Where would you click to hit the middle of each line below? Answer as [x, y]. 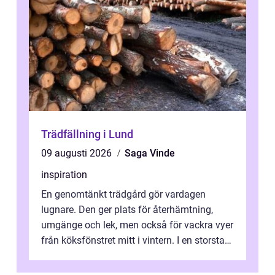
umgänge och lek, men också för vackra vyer [137, 225]
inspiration [64, 174]
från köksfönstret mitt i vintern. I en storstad [136, 240]
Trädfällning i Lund [87, 134]
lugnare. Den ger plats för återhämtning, [127, 209]
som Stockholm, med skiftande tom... [122, 255]
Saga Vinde [150, 153]
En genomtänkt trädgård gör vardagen [123, 194]
